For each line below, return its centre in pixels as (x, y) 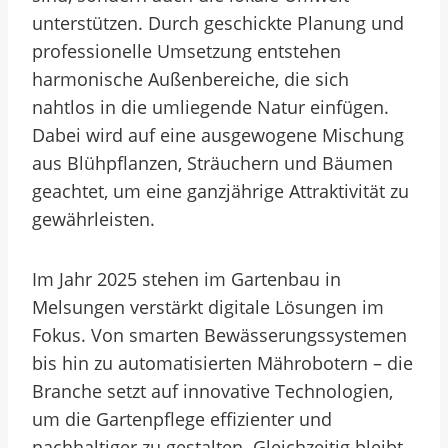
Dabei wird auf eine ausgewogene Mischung (218, 135)
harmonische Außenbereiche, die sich (190, 79)
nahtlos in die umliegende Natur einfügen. (210, 107)
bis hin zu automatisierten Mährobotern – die (222, 363)
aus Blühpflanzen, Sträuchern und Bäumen (212, 163)
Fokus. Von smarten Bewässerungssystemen (219, 335)
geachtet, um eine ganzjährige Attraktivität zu (220, 191)
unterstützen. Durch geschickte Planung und (218, 23)
